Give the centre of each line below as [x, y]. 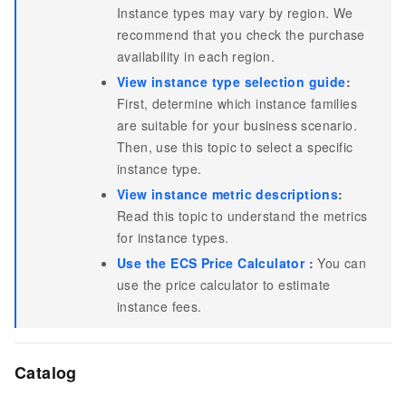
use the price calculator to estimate [224, 285]
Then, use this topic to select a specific [235, 147]
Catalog [46, 372]
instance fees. [159, 306]
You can [340, 263]
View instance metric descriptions [228, 194]
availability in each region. [196, 56]
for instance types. [173, 237]
